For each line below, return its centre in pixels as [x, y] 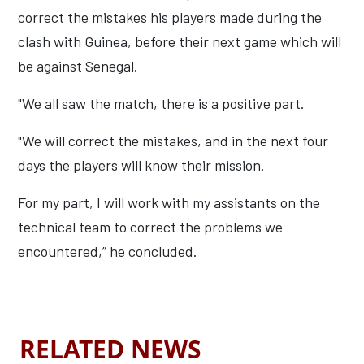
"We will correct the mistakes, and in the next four [173, 140]
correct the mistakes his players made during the [170, 17]
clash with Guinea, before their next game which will [180, 41]
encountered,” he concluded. [108, 251]
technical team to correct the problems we [150, 226]
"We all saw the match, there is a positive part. [163, 103]
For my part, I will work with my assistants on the [169, 202]
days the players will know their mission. [141, 165]
